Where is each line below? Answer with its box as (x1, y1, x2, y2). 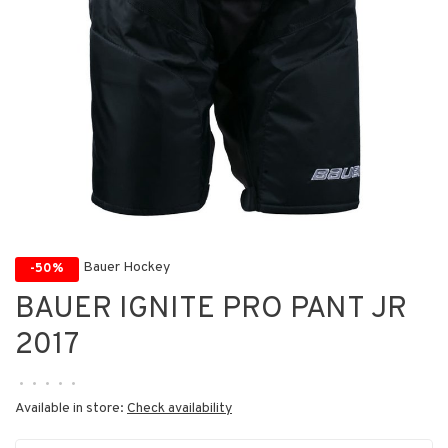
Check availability (127, 400, 232, 417)
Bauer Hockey (83, 259, 170, 277)
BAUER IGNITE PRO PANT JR (15, 291, 407, 328)
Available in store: (15, 400, 127, 417)
